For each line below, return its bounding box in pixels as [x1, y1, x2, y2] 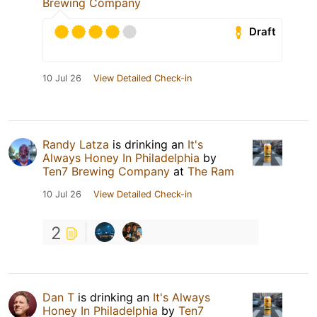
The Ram [188, 163, 234, 178]
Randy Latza [42, 137, 109, 151]
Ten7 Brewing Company [42, 163, 170, 178]
